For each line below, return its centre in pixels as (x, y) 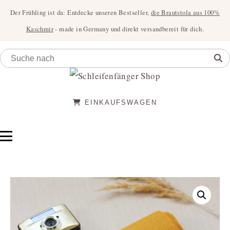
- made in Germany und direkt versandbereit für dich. (129, 29)
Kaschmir (40, 29)
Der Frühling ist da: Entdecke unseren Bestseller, (80, 12)
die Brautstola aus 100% (185, 12)
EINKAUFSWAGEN (119, 103)
